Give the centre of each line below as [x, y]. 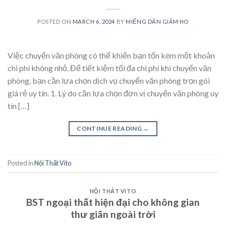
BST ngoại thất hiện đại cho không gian [113, 202]
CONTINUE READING [110, 128]
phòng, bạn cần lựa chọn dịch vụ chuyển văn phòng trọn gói [109, 80]
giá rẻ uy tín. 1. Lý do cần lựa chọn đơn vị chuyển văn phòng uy [113, 93]
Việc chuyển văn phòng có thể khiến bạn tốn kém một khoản [111, 55]
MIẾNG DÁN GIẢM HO [157, 21]
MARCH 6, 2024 [94, 21]
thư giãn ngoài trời [113, 214]
